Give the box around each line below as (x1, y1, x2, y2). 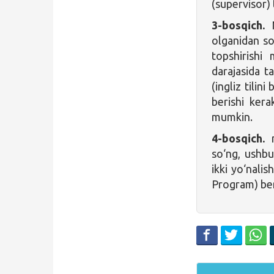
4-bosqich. (212, 131, 265, 144)
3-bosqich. (212, 18, 265, 31)
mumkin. (212, 110, 253, 123)
